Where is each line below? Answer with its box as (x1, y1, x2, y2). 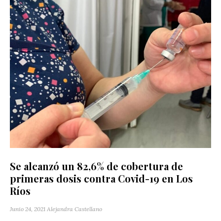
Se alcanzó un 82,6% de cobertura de (10, 159, 183, 173)
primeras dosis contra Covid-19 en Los (10, 171, 193, 185)
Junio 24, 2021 (10, 205, 45, 213)
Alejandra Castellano (47, 205, 102, 213)
